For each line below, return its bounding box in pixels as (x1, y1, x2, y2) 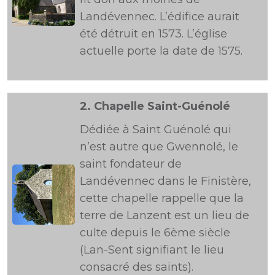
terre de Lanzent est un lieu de (80, 209, 249, 222)
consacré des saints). (80, 260, 193, 274)
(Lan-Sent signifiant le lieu (80, 243, 224, 257)
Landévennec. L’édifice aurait (80, 10, 239, 23)
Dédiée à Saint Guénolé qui (80, 123, 231, 136)
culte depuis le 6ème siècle (80, 226, 230, 239)
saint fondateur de (80, 157, 182, 171)
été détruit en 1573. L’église (80, 27, 227, 41)
